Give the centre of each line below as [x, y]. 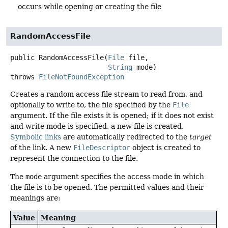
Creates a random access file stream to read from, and [106, 94]
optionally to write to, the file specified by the [91, 105]
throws [24, 77]
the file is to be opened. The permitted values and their [107, 187]
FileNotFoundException [81, 77]
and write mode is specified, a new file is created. [97, 126]
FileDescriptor [102, 148]
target [201, 137]
